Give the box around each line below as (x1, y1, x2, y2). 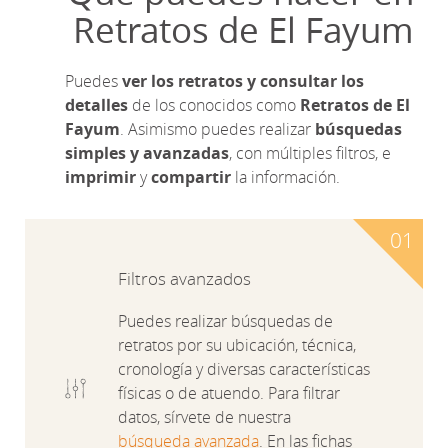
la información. (231, 166, 340, 188)
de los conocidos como (128, 94, 300, 116)
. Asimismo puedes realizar (120, 118, 311, 140)
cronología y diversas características (118, 358, 371, 380)
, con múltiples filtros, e (229, 142, 391, 164)
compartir (151, 166, 231, 188)
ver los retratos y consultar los (122, 70, 364, 92)
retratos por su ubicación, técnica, (118, 334, 357, 356)
